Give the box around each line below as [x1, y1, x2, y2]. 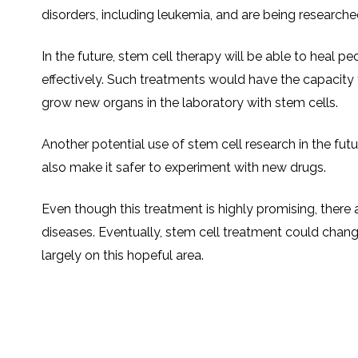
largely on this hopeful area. [42, 248, 204, 264]
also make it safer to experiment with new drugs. [42, 160, 326, 176]
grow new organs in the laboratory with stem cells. [42, 95, 338, 111]
